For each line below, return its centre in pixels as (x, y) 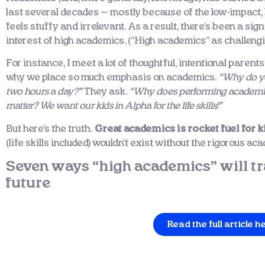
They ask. (107, 92)
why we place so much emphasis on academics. (112, 78)
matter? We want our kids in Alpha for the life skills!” (114, 106)
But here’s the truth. (50, 129)
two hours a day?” (45, 92)
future (28, 184)
